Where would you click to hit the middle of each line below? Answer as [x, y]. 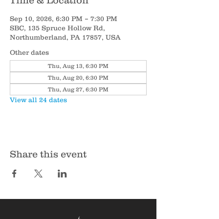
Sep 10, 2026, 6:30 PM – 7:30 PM [64, 19]
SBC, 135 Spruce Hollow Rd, [57, 28]
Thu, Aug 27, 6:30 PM [78, 89]
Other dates [29, 52]
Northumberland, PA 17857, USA [65, 37]
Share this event [48, 154]
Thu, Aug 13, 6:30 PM [78, 66]
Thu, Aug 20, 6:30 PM [78, 77]
